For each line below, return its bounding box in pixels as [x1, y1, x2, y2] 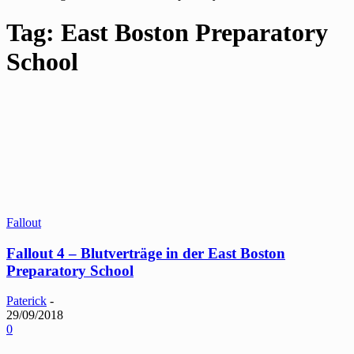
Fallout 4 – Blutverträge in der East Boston [6, 244, 285, 262]
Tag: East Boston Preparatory [6, 18, 328, 47]
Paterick [6, 294, 47, 308]
